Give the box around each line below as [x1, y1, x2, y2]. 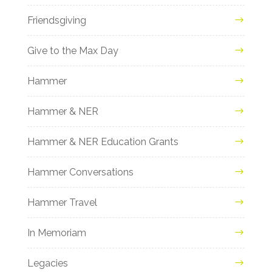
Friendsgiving [27, 14, 86, 26]
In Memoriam [27, 226, 86, 239]
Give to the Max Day [27, 44, 118, 56]
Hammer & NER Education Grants [27, 135, 178, 148]
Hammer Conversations [27, 166, 134, 178]
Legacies [27, 257, 68, 269]
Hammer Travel [27, 196, 97, 208]
